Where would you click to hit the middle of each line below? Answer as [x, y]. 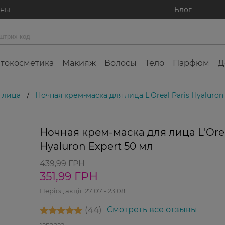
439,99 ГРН [62, 164]
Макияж [79, 63]
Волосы [121, 63]
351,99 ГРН [69, 177]
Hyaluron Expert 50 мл [96, 146]
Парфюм [191, 63]
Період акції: [62, 191]
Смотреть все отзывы [152, 210]
